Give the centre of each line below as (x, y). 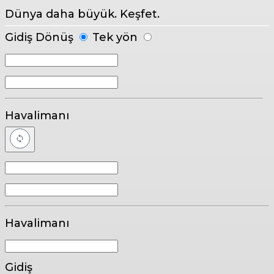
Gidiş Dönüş (41, 37)
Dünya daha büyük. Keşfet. (82, 14)
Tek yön (117, 37)
